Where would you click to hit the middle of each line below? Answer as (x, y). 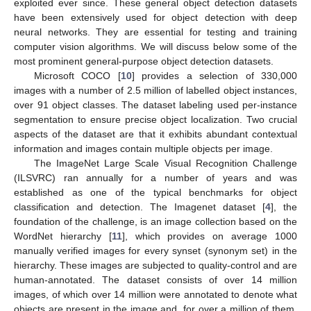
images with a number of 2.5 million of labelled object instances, (155, 90)
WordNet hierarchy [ (63, 236)
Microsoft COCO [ (77, 75)
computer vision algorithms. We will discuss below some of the (155, 46)
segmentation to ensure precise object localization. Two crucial (155, 119)
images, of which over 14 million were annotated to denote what (155, 294)
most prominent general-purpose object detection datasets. (144, 61)
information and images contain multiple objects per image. (143, 148)
